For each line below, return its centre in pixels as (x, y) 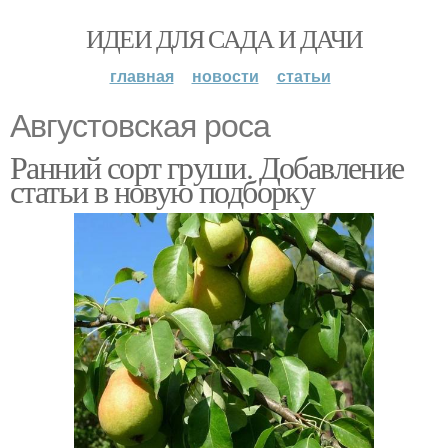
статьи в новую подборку (162, 190)
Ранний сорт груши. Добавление (207, 166)
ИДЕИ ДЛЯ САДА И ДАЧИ (224, 38)
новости (225, 75)
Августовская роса (140, 126)
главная (141, 75)
